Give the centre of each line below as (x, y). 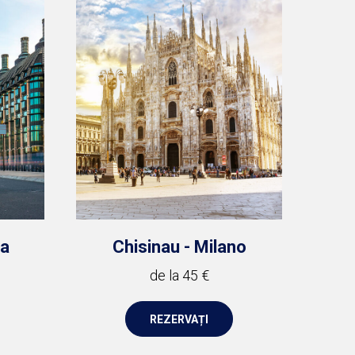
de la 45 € (179, 275)
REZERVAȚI (179, 319)
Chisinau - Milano (179, 247)
